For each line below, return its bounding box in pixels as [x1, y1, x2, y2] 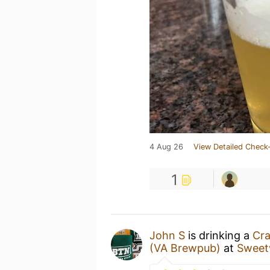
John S [149, 229, 185, 242]
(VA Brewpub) [149, 242, 221, 254]
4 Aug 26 [149, 142, 183, 151]
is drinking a [185, 229, 253, 242]
